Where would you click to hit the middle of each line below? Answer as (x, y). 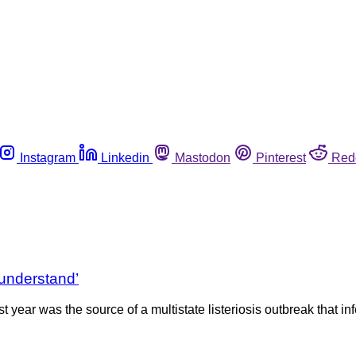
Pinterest (281, 157)
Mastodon (203, 157)
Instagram (48, 157)
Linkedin (125, 157)
